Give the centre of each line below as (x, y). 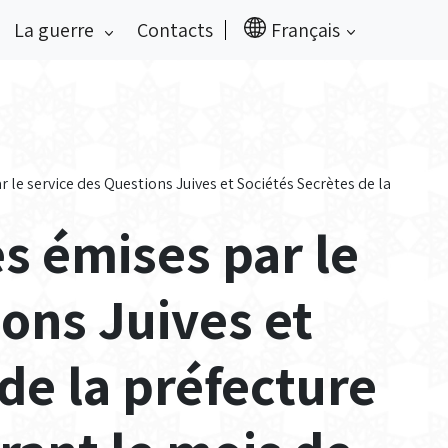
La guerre (56, 30)
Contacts (175, 30)
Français (306, 30)
